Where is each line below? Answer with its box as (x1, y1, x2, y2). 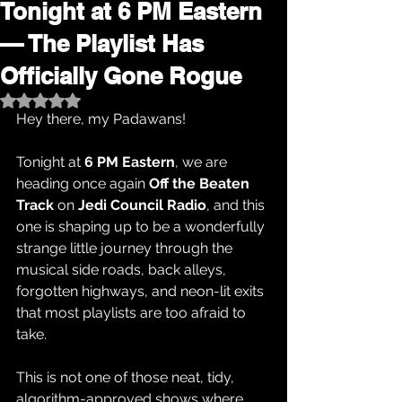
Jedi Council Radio (78, 197, 206, 214)
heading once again (16, 175, 149, 192)
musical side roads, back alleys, (16, 261, 230, 278)
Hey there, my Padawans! (16, 110, 186, 127)
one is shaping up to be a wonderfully (16, 218, 268, 235)
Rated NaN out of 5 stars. (39, 92, 169, 108)
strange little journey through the (16, 240, 236, 257)
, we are (175, 153, 231, 170)
